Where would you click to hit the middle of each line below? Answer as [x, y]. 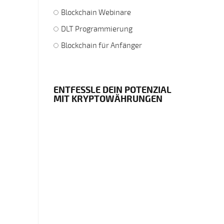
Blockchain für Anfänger [101, 45]
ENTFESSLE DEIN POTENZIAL [112, 89]
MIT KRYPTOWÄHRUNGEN [108, 98]
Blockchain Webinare [96, 12]
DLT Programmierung [97, 29]
